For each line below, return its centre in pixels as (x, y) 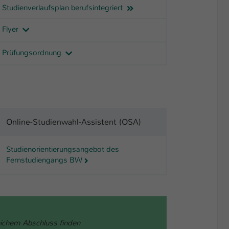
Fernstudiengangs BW (44, 160)
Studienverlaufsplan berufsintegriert (63, 8)
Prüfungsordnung (33, 53)
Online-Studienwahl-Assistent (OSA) (74, 122)
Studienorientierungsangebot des (63, 150)
